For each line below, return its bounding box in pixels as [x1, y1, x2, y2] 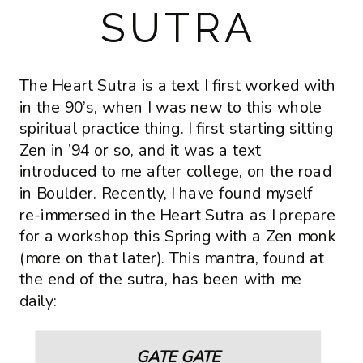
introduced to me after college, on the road [19, 160, 331, 183]
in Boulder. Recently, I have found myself [19, 182, 314, 204]
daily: [19, 290, 57, 312]
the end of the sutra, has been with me [19, 268, 302, 291]
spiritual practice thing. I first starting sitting [19, 117, 334, 140]
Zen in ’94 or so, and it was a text [19, 139, 262, 161]
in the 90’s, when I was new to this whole [19, 96, 322, 118]
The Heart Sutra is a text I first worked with [19, 75, 336, 96]
